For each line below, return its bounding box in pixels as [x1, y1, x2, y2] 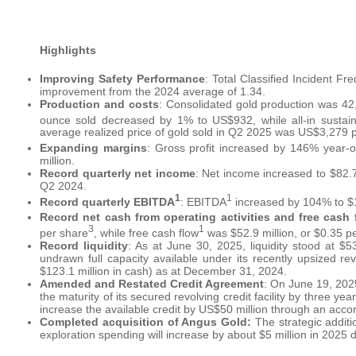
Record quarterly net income [40, 167, 195, 180]
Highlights [40, 43, 96, 56]
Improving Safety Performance [40, 72, 206, 85]
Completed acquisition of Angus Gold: [40, 315, 255, 329]
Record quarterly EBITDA [40, 195, 175, 208]
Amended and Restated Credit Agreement [40, 277, 265, 291]
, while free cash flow [94, 226, 199, 240]
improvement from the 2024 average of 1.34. [40, 84, 265, 98]
